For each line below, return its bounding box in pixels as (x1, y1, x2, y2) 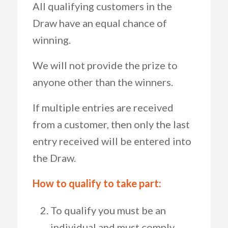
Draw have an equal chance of (32, 17, 167, 29)
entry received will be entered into (32, 135, 191, 147)
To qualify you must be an (50, 204, 166, 216)
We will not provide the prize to (32, 59, 178, 71)
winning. (32, 34, 71, 46)
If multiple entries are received (32, 101, 174, 113)
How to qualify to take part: (32, 177, 161, 189)
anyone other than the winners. (32, 76, 173, 88)
